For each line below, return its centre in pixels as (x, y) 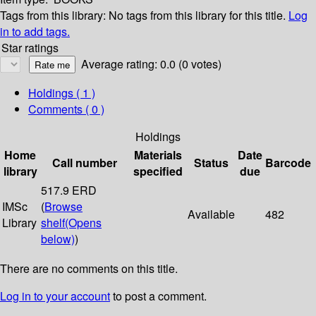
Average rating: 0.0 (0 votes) (151, 64)
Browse (63, 207)
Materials (158, 155)
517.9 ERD (69, 190)
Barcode (288, 163)
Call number (85, 163)
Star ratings (30, 48)
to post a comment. (158, 296)
